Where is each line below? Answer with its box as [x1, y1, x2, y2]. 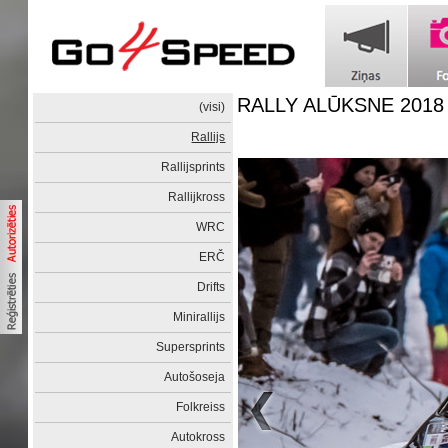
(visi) [199, 100, 226, 114]
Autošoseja [164, 370, 226, 384]
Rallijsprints [161, 160, 226, 174]
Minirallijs [173, 310, 226, 324]
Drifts [197, 280, 226, 294]
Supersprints [156, 340, 226, 354]
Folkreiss [176, 400, 226, 414]
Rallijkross [168, 190, 226, 204]
